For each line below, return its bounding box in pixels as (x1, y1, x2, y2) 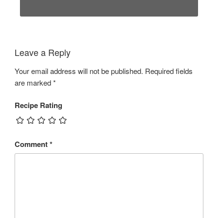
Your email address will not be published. (15, 65, 143, 76)
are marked (15, 77, 53, 88)
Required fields (145, 65, 193, 76)
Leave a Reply (15, 46, 71, 59)
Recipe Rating (15, 100, 62, 111)
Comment (15, 138, 50, 149)
